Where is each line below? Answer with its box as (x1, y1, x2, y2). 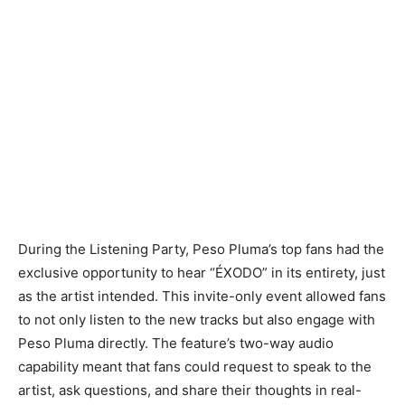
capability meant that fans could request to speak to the (18, 357, 372, 375)
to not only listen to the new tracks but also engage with (18, 310, 375, 328)
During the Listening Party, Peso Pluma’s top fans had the (18, 240, 384, 258)
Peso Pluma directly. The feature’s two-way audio (18, 334, 334, 352)
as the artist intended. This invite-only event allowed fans (18, 287, 386, 305)
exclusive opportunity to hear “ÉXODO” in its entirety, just (18, 263, 385, 281)
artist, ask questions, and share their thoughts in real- (18, 381, 362, 399)
